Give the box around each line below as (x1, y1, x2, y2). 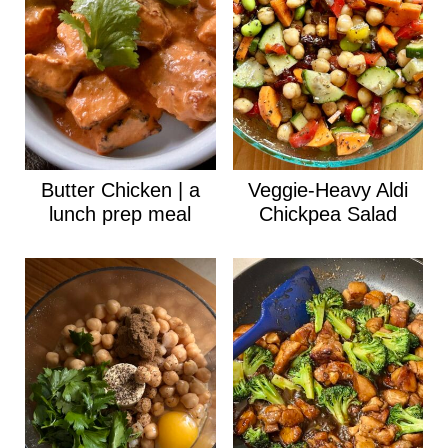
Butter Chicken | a (40, 178, 200, 201)
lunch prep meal (49, 202, 192, 225)
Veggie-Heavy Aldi (247, 178, 408, 201)
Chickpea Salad (258, 202, 397, 225)
